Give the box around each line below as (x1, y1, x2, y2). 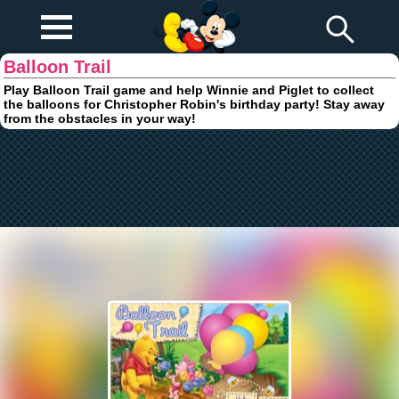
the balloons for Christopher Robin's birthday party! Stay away (4, 96, 386, 111)
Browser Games (154, 12, 238, 25)
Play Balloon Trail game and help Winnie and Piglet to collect (4, 82, 375, 97)
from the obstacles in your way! (4, 110, 197, 126)
